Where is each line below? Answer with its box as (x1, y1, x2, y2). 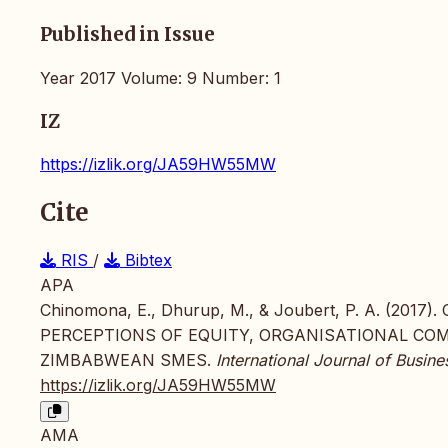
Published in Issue (40, 23, 215, 47)
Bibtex (120, 250, 172, 271)
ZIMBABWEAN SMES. (40, 350, 216, 371)
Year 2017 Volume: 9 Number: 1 (40, 68, 281, 88)
